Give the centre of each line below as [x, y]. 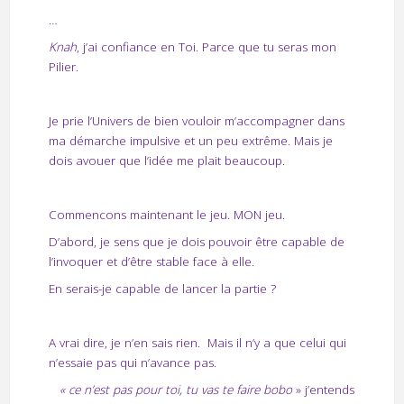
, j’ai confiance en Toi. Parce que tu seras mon [206, 46]
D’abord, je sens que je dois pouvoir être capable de [196, 242]
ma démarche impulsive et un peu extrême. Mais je [190, 140]
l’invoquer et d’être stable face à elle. [151, 262]
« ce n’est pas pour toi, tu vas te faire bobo [177, 390]
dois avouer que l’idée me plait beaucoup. [166, 160]
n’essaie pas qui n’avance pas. [132, 363]
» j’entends [325, 390]
